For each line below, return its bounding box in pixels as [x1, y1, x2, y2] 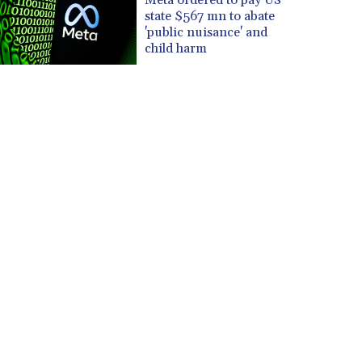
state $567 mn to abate [145, 7, 276, 24]
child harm [145, 40, 208, 57]
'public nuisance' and [145, 23, 268, 40]
